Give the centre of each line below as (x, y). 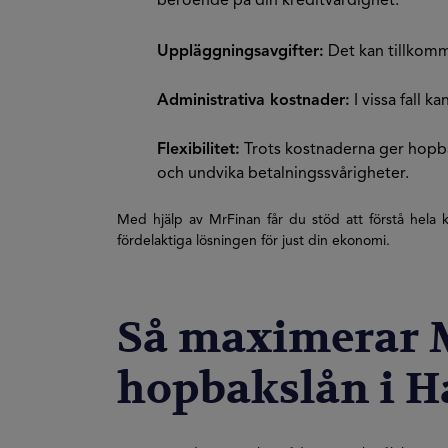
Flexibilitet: (198, 150)
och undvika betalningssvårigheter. (283, 174)
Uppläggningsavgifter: (240, 52)
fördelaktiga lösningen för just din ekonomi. (253, 241)
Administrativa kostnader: (253, 101)
